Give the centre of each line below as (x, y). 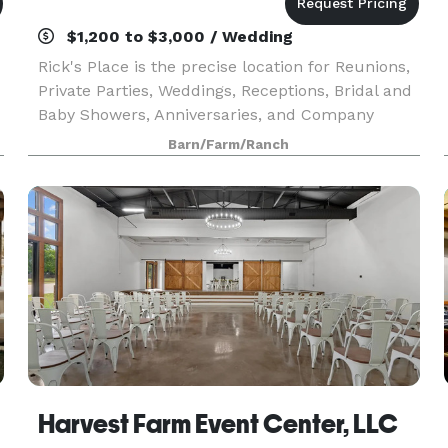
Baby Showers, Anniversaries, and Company (205, 114)
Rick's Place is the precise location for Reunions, (223, 66)
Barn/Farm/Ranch (229, 144)
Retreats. (71, 138)
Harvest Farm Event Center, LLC (217, 424)
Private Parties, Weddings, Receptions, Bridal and (224, 90)
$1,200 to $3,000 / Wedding (177, 36)
